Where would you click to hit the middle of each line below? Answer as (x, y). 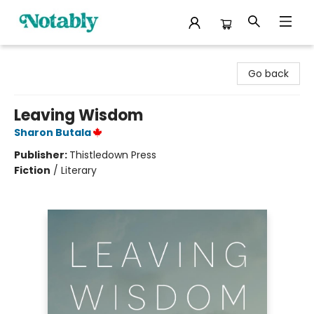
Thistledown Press (113, 155)
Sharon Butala (53, 132)
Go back (268, 74)
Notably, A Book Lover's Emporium (92, 58)
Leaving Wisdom (78, 115)
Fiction (32, 170)
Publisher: (42, 155)
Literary (79, 170)
